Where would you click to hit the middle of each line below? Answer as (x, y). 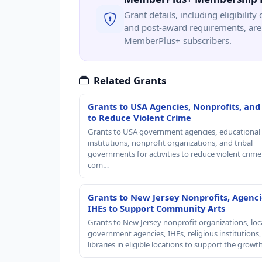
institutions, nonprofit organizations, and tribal (170, 142)
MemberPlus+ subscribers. (178, 40)
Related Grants (130, 80)
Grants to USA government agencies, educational (174, 131)
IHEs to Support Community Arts (156, 208)
